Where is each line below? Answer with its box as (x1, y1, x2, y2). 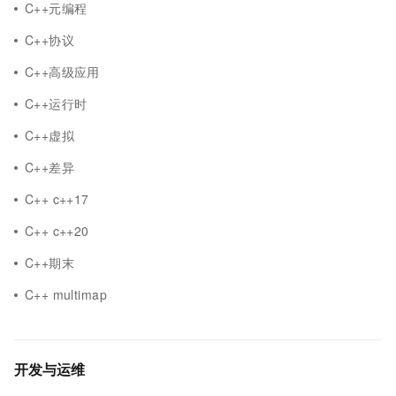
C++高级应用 (25, 63, 100, 80)
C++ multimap (25, 286, 107, 303)
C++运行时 (25, 95, 88, 112)
